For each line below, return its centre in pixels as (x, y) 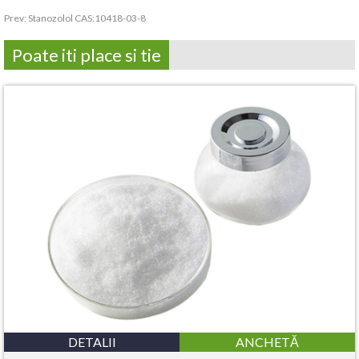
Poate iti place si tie (87, 55)
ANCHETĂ (267, 341)
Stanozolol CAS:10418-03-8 (87, 18)
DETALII (92, 341)
